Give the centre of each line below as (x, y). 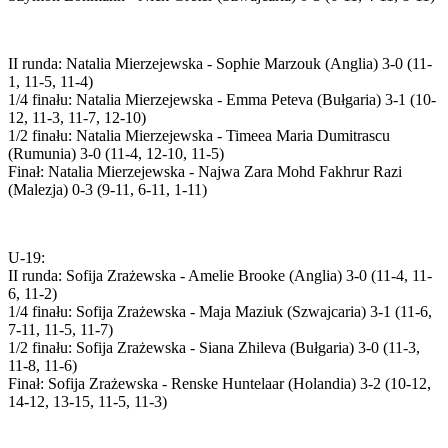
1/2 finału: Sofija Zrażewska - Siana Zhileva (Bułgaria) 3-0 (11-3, (214, 347)
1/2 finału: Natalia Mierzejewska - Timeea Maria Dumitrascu (199, 135)
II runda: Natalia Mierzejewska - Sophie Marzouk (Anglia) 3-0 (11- (220, 63)
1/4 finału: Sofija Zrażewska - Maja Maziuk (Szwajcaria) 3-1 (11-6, (220, 311)
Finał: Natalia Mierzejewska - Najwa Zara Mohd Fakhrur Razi (205, 171)
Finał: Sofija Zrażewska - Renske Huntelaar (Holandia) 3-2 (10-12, (219, 383)
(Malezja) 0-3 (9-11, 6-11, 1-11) (107, 189)
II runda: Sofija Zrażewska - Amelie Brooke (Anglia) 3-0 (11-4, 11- (220, 275)
